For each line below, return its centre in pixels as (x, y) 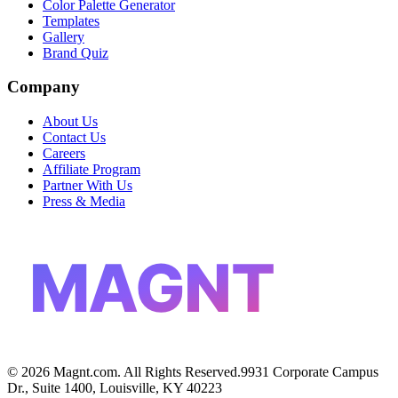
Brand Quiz (76, 52)
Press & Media (84, 202)
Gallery (64, 36)
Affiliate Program (92, 170)
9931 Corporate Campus (310, 372)
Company (44, 87)
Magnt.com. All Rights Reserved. (145, 372)
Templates (71, 20)
